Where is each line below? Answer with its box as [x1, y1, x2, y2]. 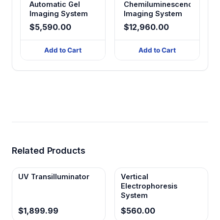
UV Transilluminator [18, 172, 89, 181]
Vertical [121, 172, 148, 181]
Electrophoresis [121, 181, 177, 190]
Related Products [12, 145, 86, 156]
